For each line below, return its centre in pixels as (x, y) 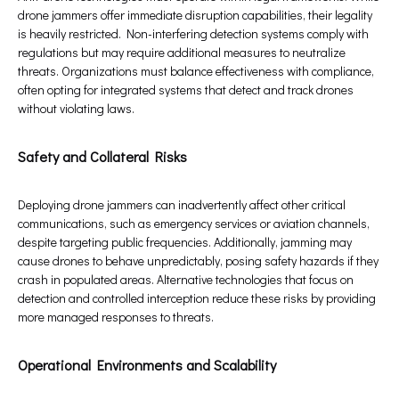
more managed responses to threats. (116, 317)
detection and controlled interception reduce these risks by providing (197, 298)
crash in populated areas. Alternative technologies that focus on (186, 280)
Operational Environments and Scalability (147, 365)
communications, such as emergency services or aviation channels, (194, 224)
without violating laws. (76, 109)
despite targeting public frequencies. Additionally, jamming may (185, 242)
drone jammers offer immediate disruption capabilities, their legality (195, 15)
